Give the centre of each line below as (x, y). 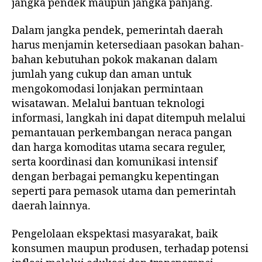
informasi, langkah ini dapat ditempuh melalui (129, 119)
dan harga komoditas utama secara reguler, (119, 148)
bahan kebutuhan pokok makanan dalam (115, 60)
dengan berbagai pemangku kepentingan (116, 177)
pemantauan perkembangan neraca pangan (122, 133)
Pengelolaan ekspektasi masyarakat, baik (115, 234)
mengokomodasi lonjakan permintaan (108, 89)
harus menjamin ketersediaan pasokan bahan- (128, 46)
